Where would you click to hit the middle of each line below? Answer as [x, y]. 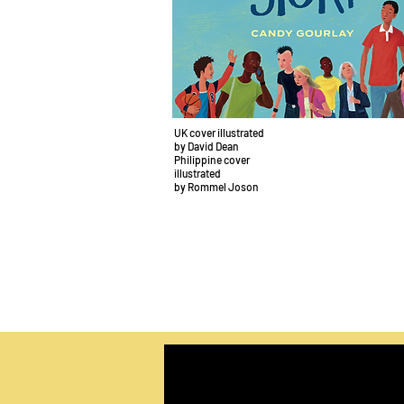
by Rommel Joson [216, 187]
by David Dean [207, 146]
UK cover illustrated [219, 133]
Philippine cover [212, 160]
